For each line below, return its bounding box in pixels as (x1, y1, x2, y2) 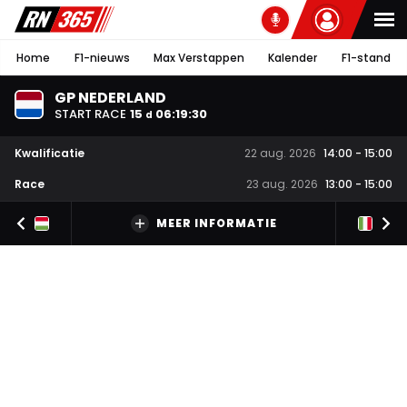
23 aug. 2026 (246, 176, 318, 193)
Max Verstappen (153, 49, 244, 65)
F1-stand (341, 49, 391, 65)
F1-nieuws (74, 49, 130, 65)
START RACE (55, 104, 126, 123)
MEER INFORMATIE (155, 215, 277, 232)
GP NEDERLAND (55, 86, 166, 108)
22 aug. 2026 (244, 145, 316, 162)
